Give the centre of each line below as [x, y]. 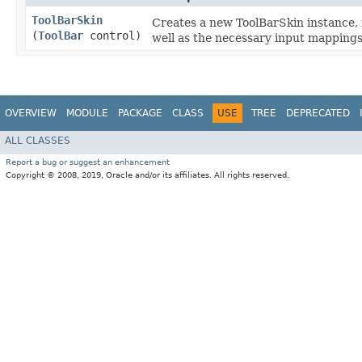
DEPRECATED [318, 114]
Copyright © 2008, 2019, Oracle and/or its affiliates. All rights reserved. [147, 175]
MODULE [87, 114]
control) [112, 36]
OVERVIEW [31, 114]
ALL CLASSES [38, 140]
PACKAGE [140, 114]
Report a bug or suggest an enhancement [88, 162]
